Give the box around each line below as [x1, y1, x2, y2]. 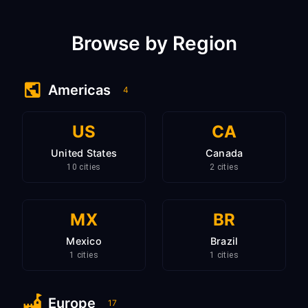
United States [50, 147, 118, 159]
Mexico [66, 235, 102, 247]
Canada [205, 147, 243, 159]
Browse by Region [71, 32, 237, 55]
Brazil [210, 235, 239, 247]
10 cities [67, 162, 101, 172]
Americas [48, 82, 111, 98]
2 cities [209, 162, 239, 172]
